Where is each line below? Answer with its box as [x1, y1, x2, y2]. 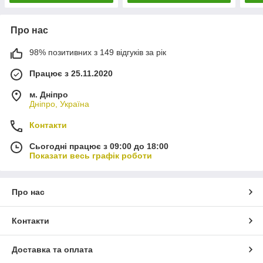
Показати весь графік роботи [29, 151, 152, 161]
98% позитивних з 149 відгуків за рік [29, 48, 166, 58]
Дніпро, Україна [29, 99, 89, 109]
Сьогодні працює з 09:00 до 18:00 [29, 141, 168, 151]
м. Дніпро [29, 90, 68, 100]
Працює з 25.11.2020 [29, 69, 113, 79]
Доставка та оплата [12, 245, 93, 255]
